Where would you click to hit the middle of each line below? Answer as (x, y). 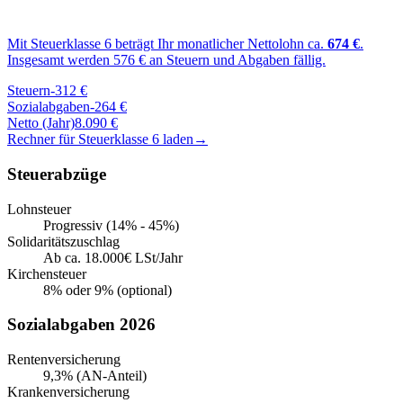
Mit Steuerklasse (56, 44)
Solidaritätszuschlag (63, 241)
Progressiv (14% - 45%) (111, 225)
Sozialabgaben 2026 (81, 325)
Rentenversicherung (64, 360)
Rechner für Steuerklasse (80, 139)
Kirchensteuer (47, 273)
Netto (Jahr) (41, 123)
